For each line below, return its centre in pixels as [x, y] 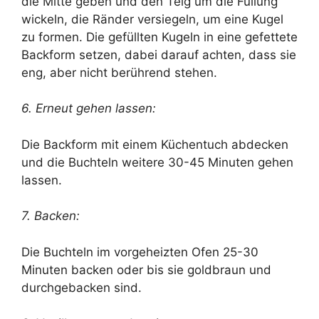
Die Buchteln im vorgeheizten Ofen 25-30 [140, 252]
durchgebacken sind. [82, 287]
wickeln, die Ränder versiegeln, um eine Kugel [152, 19]
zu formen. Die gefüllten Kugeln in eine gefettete [159, 37]
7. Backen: [51, 216]
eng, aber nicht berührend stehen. [119, 72]
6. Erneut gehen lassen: [89, 109]
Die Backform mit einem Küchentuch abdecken [155, 144]
